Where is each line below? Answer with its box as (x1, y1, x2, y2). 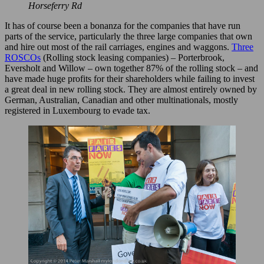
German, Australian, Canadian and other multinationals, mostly (5, 95, 238, 105)
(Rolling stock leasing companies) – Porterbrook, (41, 52, 225, 63)
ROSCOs (5, 52, 41, 63)
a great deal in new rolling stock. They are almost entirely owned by (5, 84, 257, 95)
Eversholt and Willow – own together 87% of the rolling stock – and (5, 63, 258, 74)
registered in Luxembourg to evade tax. (5, 105, 150, 116)
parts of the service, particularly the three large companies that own (5, 31, 252, 42)
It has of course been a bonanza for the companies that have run (5, 21, 240, 31)
